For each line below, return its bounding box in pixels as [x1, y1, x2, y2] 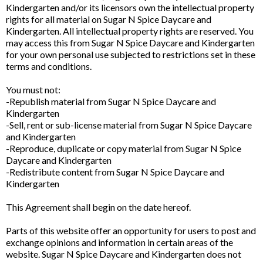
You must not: [6, 84, 60, 95]
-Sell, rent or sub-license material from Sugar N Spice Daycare [6, 119, 252, 130]
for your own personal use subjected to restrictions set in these [6, 49, 255, 60]
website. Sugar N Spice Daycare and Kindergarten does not [6, 248, 241, 259]
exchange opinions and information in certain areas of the [6, 237, 233, 248]
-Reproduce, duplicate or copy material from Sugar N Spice [6, 143, 241, 154]
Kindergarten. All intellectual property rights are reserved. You [6, 25, 254, 36]
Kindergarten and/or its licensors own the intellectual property [6, 2, 254, 13]
